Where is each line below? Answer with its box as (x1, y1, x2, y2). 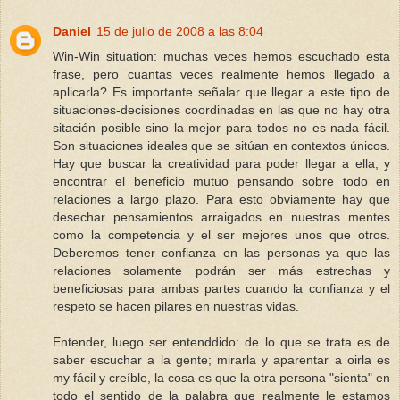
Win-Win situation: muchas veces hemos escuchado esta (53, 48, 390, 63)
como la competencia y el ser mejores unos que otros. (53, 227, 390, 242)
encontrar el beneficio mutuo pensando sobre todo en (53, 173, 390, 188)
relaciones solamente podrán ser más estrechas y (53, 262, 390, 278)
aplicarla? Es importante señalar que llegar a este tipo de (53, 84, 390, 99)
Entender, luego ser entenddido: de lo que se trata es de (53, 334, 390, 349)
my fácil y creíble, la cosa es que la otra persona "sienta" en (53, 370, 390, 385)
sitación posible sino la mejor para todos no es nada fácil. (53, 120, 390, 135)
